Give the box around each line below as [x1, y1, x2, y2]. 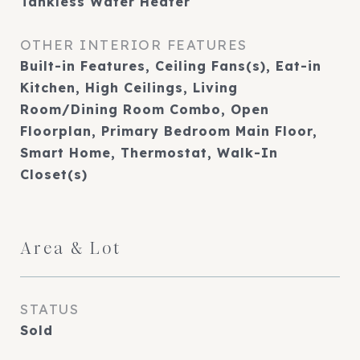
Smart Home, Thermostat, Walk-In [20, 145, 278, 161]
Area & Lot [20, 238, 121, 259]
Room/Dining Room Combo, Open [20, 101, 269, 117]
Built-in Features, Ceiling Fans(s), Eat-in [20, 58, 321, 74]
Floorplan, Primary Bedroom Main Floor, [20, 123, 317, 139]
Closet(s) [20, 166, 88, 182]
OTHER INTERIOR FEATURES [20, 36, 247, 53]
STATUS [20, 301, 79, 317]
